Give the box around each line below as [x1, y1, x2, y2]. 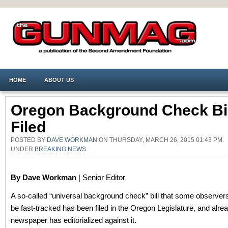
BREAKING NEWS [35, 146, 86, 152]
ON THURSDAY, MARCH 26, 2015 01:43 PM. [97, 136, 224, 143]
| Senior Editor [76, 173, 125, 182]
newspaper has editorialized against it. [11, 216, 136, 224]
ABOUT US [44, 77, 74, 83]
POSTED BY [11, 136, 47, 143]
